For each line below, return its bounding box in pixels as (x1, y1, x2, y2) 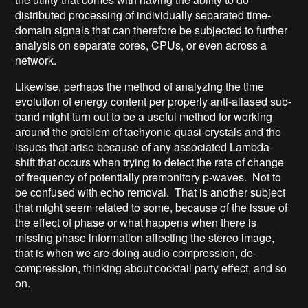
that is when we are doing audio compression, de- (15, 244, 257, 261)
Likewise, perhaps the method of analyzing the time (15, 78, 265, 94)
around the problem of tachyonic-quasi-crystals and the (15, 123, 282, 140)
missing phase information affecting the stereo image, (15, 229, 275, 245)
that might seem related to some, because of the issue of (15, 199, 288, 215)
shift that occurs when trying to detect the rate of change (15, 153, 285, 170)
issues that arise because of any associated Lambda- (15, 138, 274, 155)
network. (15, 52, 57, 68)
